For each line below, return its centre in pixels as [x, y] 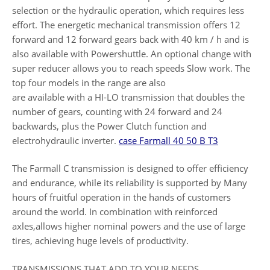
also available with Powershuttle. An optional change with [132, 53]
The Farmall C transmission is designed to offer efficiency [130, 168]
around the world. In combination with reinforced [115, 212]
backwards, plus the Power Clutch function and [109, 126]
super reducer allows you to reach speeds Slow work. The [131, 68]
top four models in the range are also [89, 82]
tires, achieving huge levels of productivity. [100, 240]
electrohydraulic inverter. [65, 140]
